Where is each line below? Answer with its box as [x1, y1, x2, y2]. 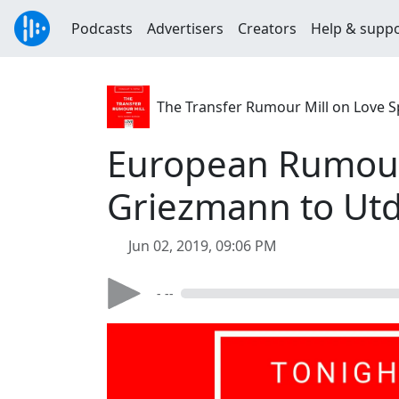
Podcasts [71, 19, 133, 38]
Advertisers [147, 19, 224, 38]
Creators [238, 19, 297, 38]
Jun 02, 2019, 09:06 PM [128, 236, 277, 256]
